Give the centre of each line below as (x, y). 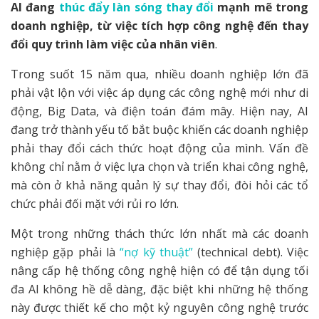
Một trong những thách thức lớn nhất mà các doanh (159, 233)
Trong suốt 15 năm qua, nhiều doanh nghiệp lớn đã (159, 74)
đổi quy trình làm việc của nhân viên (113, 44)
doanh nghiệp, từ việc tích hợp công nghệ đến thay (159, 25)
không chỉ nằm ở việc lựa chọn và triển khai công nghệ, (159, 166)
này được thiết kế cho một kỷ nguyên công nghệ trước (159, 307)
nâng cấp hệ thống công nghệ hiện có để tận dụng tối (159, 270)
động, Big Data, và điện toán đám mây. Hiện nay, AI (159, 111)
